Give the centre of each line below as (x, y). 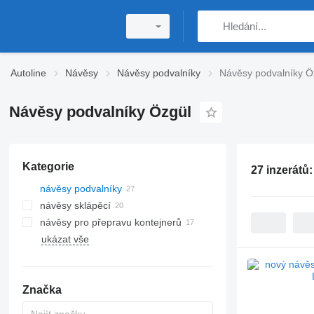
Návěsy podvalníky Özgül (100, 112)
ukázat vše (65, 239)
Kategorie (48, 166)
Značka (42, 290)
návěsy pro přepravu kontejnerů (110, 222)
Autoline (28, 73)
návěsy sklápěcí (75, 205)
